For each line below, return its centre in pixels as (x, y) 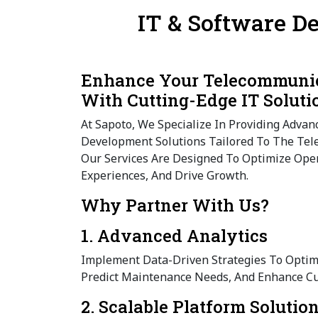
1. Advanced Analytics (174, 236)
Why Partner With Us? (175, 205)
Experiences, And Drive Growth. (165, 176)
